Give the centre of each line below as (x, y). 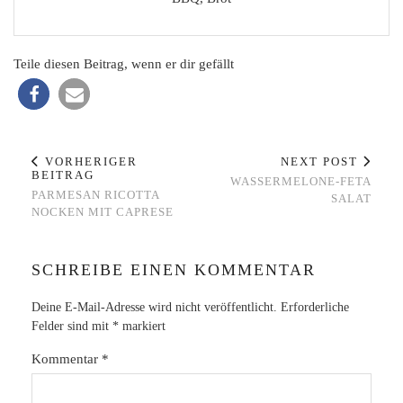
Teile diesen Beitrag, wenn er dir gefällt (124, 64)
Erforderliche (315, 308)
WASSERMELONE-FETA (301, 182)
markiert (142, 327)
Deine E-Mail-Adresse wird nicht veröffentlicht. (154, 308)
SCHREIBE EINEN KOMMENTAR (174, 270)
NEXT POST (322, 162)
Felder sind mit (72, 327)
